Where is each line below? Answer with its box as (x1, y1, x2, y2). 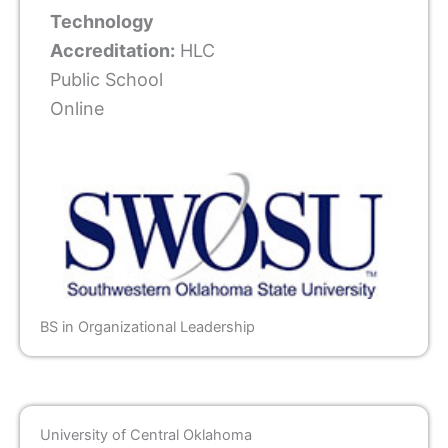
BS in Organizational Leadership (40, 317, 255, 336)
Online (50, 98, 104, 120)
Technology (50, 11, 154, 33)
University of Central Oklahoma (40, 425, 252, 444)
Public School (50, 69, 163, 91)
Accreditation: (50, 40, 175, 62)
